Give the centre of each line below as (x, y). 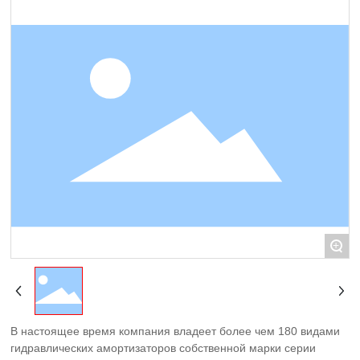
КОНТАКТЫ (47, 32)
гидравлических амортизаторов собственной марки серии (164, 348)
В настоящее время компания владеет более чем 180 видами (176, 331)
